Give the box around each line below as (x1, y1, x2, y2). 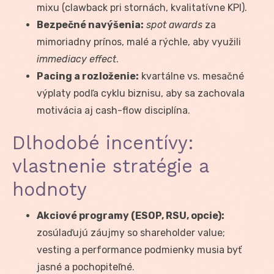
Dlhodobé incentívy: (12, 131, 194, 154)
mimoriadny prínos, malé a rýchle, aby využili (37, 35, 241, 48)
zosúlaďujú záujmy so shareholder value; (37, 226, 225, 239)
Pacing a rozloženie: (37, 70, 139, 82)
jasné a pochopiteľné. (37, 261, 135, 273)
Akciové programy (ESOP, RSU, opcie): (37, 209, 224, 221)
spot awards (146, 18, 202, 31)
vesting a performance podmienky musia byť (37, 243, 242, 256)
